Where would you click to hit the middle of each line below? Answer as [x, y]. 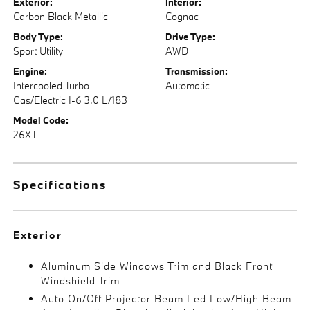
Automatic [188, 85]
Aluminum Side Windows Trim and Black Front [157, 266]
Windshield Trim [81, 281]
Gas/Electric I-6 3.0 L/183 [71, 100]
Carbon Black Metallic [61, 16]
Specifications [60, 184]
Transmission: [197, 71]
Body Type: [38, 37]
